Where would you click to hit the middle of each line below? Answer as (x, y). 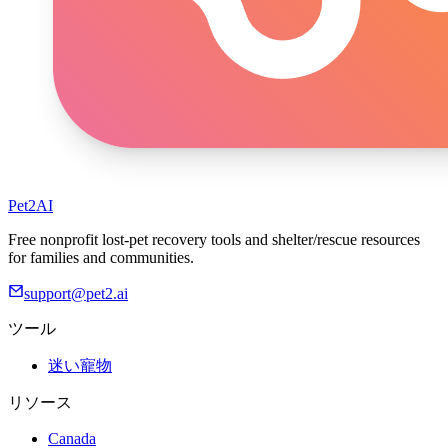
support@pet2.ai (76, 294)
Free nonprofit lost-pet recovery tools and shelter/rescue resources (214, 240)
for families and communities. (101, 258)
